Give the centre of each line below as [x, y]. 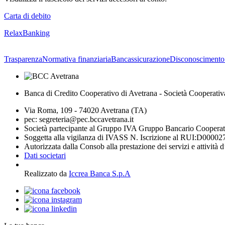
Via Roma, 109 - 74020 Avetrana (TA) [85, 110]
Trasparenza [23, 59]
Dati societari [45, 155]
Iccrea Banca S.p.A [100, 173]
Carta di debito [27, 16]
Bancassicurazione [140, 59]
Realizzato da [46, 173]
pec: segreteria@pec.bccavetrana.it [79, 119]
